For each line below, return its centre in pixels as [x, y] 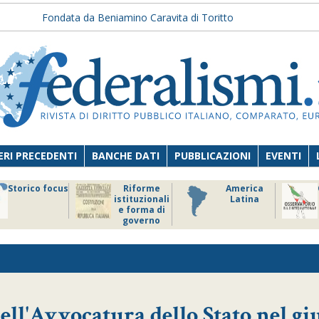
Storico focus [38, 188]
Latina [245, 199]
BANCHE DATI [126, 156]
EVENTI [284, 156]
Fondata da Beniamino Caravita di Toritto [137, 17]
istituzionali [141, 199]
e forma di [141, 210]
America [245, 188]
